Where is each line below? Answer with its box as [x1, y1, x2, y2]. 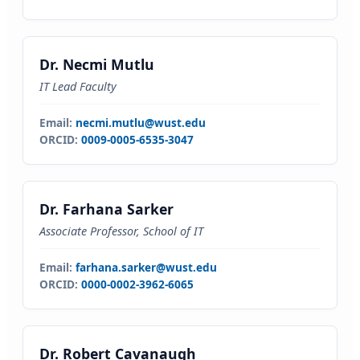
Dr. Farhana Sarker [39, 199, 174, 219]
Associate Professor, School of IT [39, 223, 203, 239]
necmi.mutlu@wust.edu [76, 115, 206, 130]
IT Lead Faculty [39, 79, 117, 94]
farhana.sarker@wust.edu [76, 260, 217, 275]
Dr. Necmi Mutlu [39, 55, 154, 74]
